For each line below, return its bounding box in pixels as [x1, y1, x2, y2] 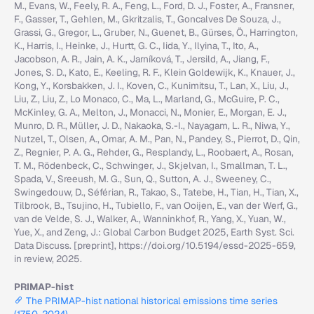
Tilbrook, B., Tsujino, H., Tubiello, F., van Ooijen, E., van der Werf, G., [14, 199, 298, 212]
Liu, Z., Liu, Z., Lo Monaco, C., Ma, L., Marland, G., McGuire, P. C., [14, 93, 280, 105]
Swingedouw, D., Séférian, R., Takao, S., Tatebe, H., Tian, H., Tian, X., [14, 186, 299, 198]
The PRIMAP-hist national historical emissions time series [26, 294, 278, 307]
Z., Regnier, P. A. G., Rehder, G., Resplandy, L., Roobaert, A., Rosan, [14, 146, 294, 158]
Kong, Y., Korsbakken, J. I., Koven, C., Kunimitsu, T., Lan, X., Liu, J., [14, 79, 289, 92]
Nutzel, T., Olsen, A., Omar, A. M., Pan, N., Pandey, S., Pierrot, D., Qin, [14, 132, 300, 145]
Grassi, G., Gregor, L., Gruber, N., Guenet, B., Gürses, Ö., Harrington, [14, 26, 298, 39]
